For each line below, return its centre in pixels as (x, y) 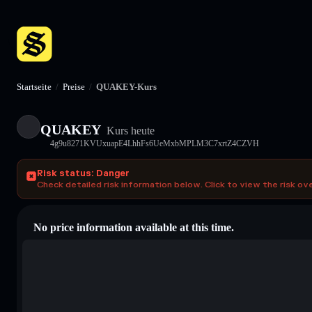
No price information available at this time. (134, 227)
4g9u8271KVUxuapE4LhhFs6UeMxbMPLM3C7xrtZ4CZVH (155, 143)
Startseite (34, 87)
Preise (74, 87)
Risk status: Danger (83, 173)
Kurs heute (129, 130)
